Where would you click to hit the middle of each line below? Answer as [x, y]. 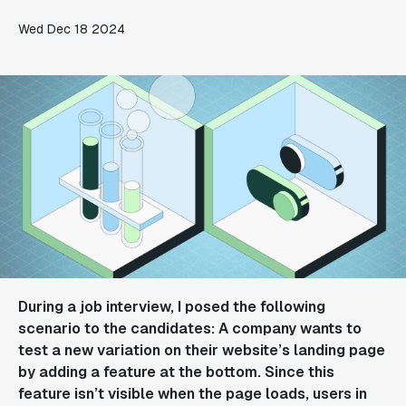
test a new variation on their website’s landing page [202, 350]
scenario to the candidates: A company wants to [190, 329]
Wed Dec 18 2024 [72, 29]
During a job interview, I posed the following [172, 307]
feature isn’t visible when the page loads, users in [193, 394]
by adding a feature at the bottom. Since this [176, 372]
